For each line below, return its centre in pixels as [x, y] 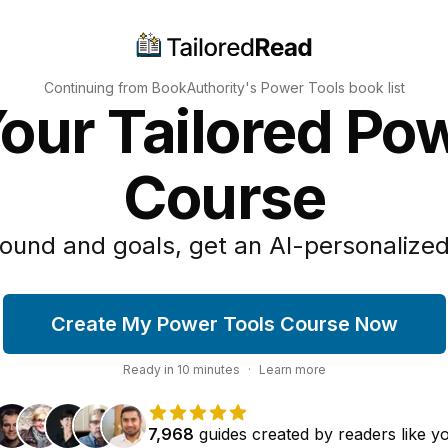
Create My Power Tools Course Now [224, 324]
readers [367, 434]
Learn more [292, 369]
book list [374, 87]
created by [292, 434]
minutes [214, 369]
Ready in [149, 369]
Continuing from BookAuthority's [152, 87]
